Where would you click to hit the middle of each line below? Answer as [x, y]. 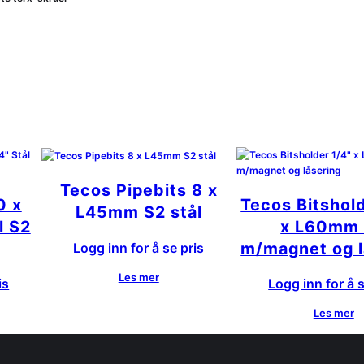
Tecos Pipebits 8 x [139, 191]
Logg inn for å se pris [139, 247]
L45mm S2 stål [139, 212]
